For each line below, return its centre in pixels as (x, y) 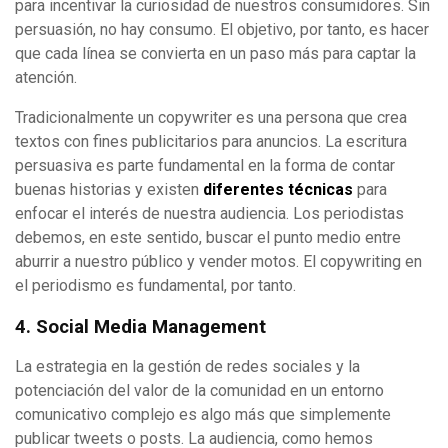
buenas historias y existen (109, 189)
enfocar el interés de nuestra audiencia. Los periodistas (209, 213)
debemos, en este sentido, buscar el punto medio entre (208, 237)
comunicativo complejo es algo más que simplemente (203, 415)
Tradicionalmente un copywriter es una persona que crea (211, 117)
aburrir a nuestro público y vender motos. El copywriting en (218, 261)
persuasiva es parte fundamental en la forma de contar (205, 165)
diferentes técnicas (278, 189)
